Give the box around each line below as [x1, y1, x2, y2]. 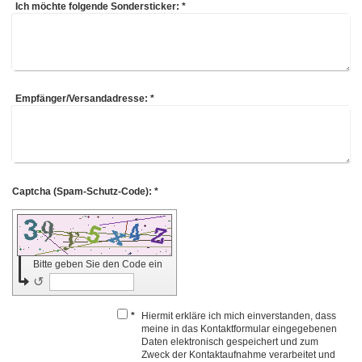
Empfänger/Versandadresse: [15, 92, 149, 104]
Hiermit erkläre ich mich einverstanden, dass [141, 309, 336, 322]
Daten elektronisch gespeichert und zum [141, 335, 318, 347]
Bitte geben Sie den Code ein [33, 258, 165, 270]
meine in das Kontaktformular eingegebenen [141, 322, 337, 335]
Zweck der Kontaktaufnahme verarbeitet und [141, 348, 335, 360]
